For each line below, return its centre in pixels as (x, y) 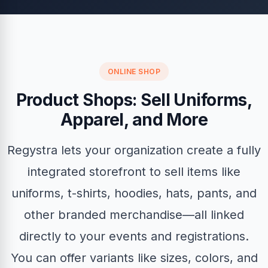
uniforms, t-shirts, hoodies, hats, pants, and (134, 193)
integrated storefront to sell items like (134, 172)
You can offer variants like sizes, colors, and (134, 258)
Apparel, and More (134, 120)
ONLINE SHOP (134, 71)
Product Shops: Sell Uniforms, (134, 100)
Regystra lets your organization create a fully (134, 150)
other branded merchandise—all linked (134, 215)
